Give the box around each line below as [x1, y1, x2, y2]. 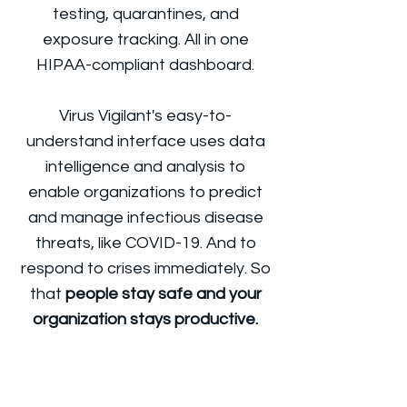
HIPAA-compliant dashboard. [36, 56, 254, 74]
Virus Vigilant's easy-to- [59, 107, 232, 124]
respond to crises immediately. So [20, 260, 271, 277]
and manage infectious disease [27, 209, 263, 226]
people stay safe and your [65, 285, 262, 303]
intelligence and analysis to [45, 158, 245, 175]
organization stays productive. [33, 311, 258, 328]
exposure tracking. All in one [42, 31, 249, 48]
